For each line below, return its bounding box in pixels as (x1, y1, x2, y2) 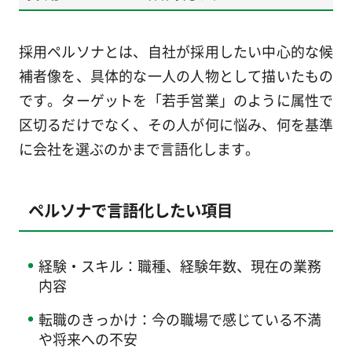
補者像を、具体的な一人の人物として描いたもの (18, 65, 334, 86)
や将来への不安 (38, 328, 137, 350)
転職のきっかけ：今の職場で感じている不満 (38, 309, 321, 330)
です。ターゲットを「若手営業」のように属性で (18, 90, 334, 111)
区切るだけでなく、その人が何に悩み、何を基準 (18, 114, 334, 135)
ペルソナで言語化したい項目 (27, 197, 233, 222)
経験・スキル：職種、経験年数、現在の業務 (38, 255, 321, 277)
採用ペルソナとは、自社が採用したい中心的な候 (18, 41, 334, 62)
